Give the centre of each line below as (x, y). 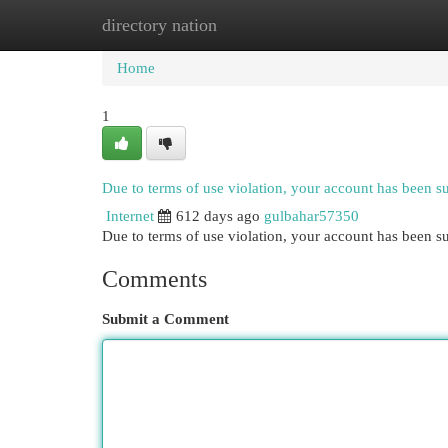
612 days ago (218, 216)
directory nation (159, 25)
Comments (154, 279)
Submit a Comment (165, 319)
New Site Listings (254, 25)
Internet (130, 216)
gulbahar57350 (311, 216)
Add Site (366, 25)
